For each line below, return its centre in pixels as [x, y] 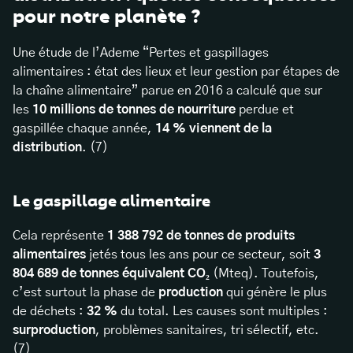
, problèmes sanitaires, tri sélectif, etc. [207, 331]
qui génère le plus [275, 293]
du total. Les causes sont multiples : [223, 312]
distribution [47, 148]
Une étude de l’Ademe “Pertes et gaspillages [141, 53]
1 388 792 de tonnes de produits [201, 236]
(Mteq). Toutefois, [264, 274]
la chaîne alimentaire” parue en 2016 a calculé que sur [167, 91]
